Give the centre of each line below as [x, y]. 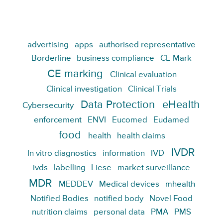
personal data [119, 212]
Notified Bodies [59, 199]
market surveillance [154, 168]
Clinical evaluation [143, 75]
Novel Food [171, 199]
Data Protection [117, 105]
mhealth [180, 184]
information [124, 153]
